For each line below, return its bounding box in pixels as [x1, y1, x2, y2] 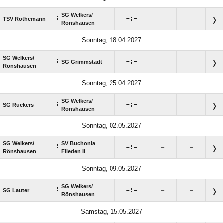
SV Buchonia [61, 140, 95, 147]
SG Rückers [3, 102, 34, 108]
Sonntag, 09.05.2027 [82, 165, 141, 173]
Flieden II [61, 148, 85, 155]
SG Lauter [3, 187, 29, 194]
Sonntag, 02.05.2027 [82, 122, 141, 130]
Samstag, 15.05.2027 [81, 208, 142, 216]
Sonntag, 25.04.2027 [82, 79, 141, 87]
